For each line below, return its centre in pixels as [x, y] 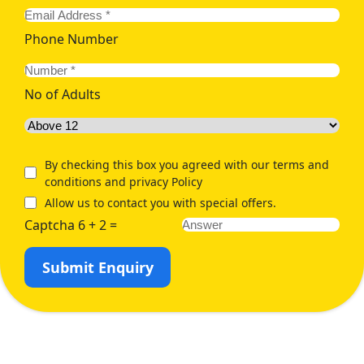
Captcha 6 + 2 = [71, 225]
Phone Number [71, 39]
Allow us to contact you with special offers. [160, 202]
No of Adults [63, 94]
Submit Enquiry [97, 267]
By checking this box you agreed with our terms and [187, 164]
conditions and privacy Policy [123, 181]
